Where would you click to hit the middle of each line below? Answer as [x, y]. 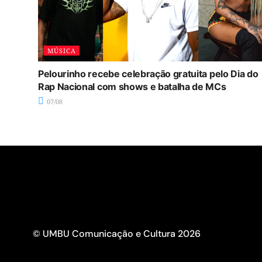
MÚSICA [62, 50]
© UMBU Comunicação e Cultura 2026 [117, 233]
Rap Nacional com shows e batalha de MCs [132, 86]
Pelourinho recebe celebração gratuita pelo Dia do [148, 73]
